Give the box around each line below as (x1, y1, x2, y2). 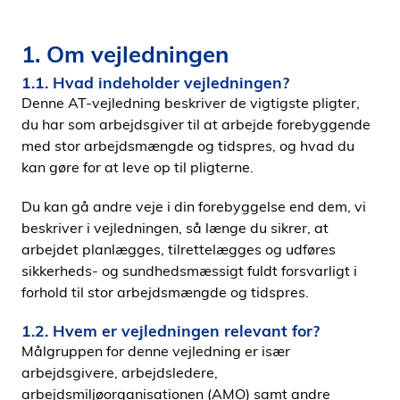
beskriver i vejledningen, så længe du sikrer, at (21, 219, 329, 237)
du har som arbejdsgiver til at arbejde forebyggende (21, 115, 371, 133)
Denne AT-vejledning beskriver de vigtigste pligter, (21, 94, 360, 112)
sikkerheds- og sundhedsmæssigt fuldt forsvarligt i (21, 262, 357, 279)
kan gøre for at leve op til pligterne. (21, 158, 254, 176)
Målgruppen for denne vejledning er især (21, 342, 290, 360)
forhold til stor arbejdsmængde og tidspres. (21, 283, 309, 301)
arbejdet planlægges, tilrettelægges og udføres (21, 240, 336, 258)
